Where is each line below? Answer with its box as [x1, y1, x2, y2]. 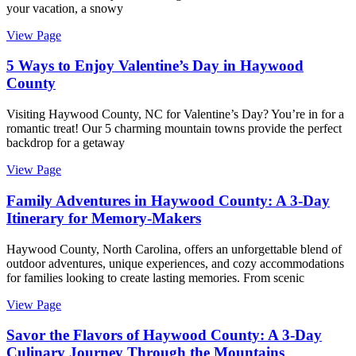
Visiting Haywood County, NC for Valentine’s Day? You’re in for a [6, 107, 344, 122]
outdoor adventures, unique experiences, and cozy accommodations [6, 256, 344, 270]
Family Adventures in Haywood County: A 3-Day [6, 192, 330, 209]
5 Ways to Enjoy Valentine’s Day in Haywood [6, 57, 304, 75]
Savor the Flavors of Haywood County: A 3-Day [6, 327, 322, 344]
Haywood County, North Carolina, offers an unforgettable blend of [6, 242, 342, 256]
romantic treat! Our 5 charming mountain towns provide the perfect [6, 122, 342, 136]
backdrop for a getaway [6, 136, 125, 150]
